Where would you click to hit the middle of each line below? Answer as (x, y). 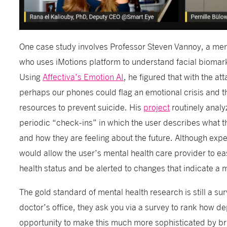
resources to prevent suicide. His (82, 106)
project (157, 106)
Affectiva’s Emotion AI (83, 76)
